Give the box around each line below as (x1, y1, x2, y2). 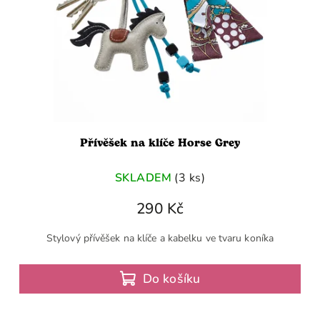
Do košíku (142, 270, 201, 288)
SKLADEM (114, 169, 172, 186)
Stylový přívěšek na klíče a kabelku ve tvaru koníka (46, 231, 274, 246)
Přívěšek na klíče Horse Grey (80, 135, 240, 152)
